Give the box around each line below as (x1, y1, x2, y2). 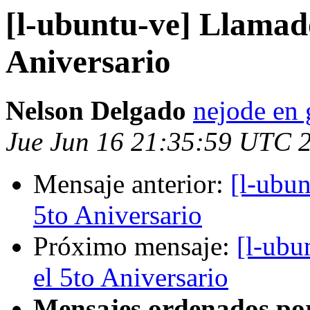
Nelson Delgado (6, 95, 186, 126)
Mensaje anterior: (33, 169, 230, 199)
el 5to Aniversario (33, 262, 228, 293)
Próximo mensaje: (33, 231, 237, 262)
